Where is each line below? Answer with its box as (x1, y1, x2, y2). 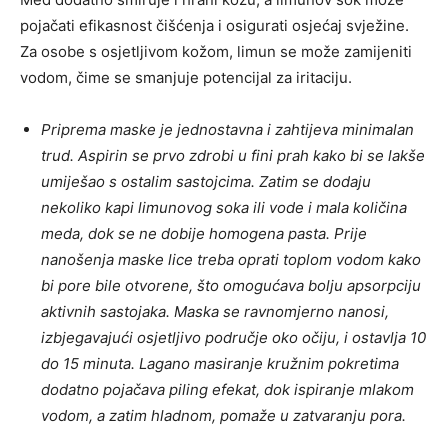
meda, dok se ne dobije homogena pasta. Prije (41, 224, 367, 244)
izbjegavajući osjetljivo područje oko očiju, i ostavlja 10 (41, 328, 426, 348)
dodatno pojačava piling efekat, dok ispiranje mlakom (41, 380, 414, 400)
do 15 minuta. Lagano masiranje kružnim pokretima (41, 354, 399, 374)
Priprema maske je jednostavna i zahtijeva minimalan (41, 120, 414, 140)
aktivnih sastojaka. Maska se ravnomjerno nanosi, (41, 302, 389, 322)
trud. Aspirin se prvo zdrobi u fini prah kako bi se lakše (41, 146, 425, 166)
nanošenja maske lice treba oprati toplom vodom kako (41, 250, 421, 270)
